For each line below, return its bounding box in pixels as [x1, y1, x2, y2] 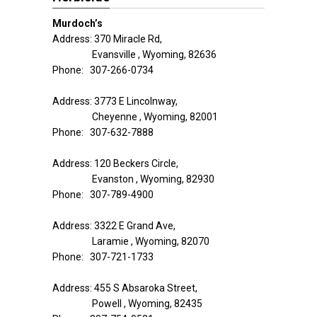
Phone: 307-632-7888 [52, 127, 154, 138]
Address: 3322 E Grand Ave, [52, 220, 175, 231]
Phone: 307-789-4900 [52, 189, 154, 200]
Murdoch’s [52, 18, 103, 29]
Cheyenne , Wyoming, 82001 [92, 111, 218, 122]
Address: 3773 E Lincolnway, [52, 96, 178, 107]
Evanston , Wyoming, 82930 [92, 173, 214, 185]
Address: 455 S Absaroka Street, [52, 282, 197, 294]
